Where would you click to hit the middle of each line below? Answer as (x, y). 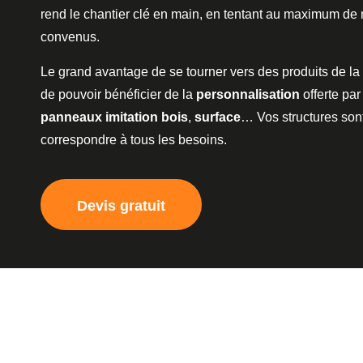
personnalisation (248, 94)
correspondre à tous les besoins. (134, 139)
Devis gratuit (121, 206)
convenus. (72, 37)
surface (218, 117)
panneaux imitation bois (114, 117)
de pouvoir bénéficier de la (118, 94)
